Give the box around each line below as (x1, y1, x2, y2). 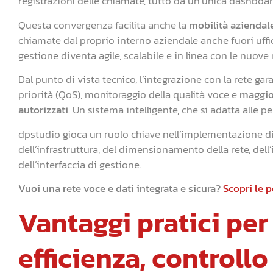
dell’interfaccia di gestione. (18, 156, 141, 172)
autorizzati (18, 102, 68, 118)
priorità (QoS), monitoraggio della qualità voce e (18, 87, 239, 103)
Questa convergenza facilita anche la (18, 16, 189, 33)
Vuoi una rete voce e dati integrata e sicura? (18, 180, 223, 196)
